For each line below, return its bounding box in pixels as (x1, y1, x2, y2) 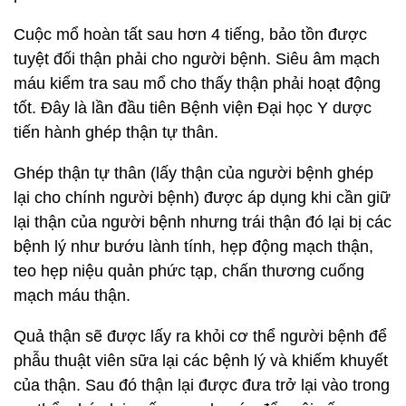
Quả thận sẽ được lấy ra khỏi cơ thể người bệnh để (14, 327, 387, 345)
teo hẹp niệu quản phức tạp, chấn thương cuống (14, 262, 364, 280)
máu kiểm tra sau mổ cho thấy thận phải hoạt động (14, 74, 381, 92)
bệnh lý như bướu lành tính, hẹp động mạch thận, (14, 237, 373, 256)
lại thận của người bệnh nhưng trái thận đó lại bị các (14, 213, 391, 231)
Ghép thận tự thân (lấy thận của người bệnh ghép (14, 164, 373, 182)
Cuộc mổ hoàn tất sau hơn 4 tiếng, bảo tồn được (14, 25, 367, 43)
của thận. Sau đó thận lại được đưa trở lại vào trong (14, 376, 390, 394)
